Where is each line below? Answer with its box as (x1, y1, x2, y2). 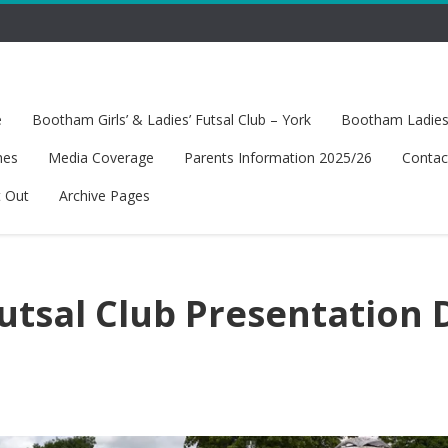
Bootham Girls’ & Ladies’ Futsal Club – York (31, 110, 311, 129)
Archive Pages (58, 186, 150, 205)
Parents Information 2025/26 (183, 148, 372, 167)
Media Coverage (47, 148, 154, 167)
